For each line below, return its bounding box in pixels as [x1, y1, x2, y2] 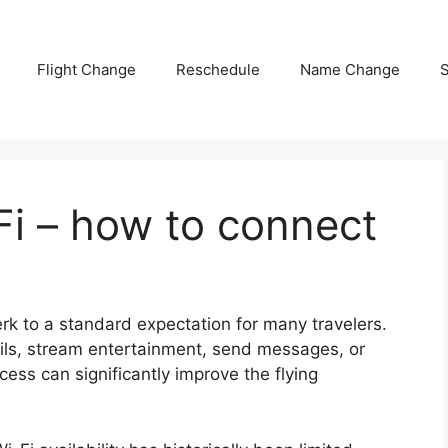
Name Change [300, 60, 400, 79]
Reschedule [176, 60, 260, 79]
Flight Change [37, 60, 136, 79]
